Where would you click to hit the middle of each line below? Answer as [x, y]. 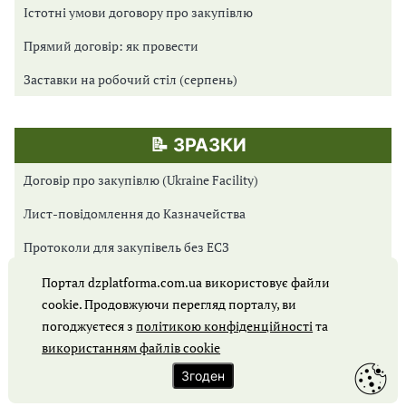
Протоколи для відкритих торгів [120, 314]
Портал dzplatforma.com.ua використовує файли [186, 282]
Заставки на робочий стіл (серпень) [130, 79]
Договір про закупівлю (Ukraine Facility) [141, 179]
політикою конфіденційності [225, 326]
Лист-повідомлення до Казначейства [135, 213]
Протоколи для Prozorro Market [116, 280]
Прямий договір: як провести [111, 45]
